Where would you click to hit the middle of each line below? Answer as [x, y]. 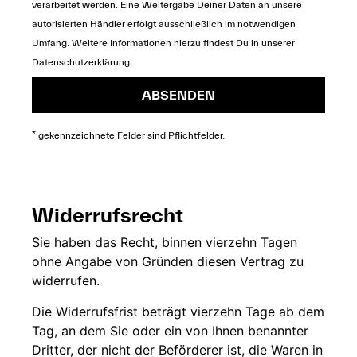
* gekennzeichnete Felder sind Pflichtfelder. [128, 135]
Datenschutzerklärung [81, 61]
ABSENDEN [178, 95]
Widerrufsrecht [108, 215]
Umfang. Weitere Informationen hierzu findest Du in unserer [163, 42]
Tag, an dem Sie [82, 330]
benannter [278, 330]
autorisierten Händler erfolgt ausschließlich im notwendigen [164, 23]
